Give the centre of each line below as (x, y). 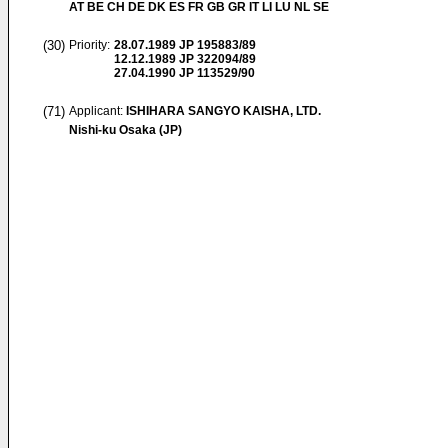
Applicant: (97, 111)
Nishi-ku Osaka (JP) (125, 130)
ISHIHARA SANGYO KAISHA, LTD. (223, 111)
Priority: (89, 45)
